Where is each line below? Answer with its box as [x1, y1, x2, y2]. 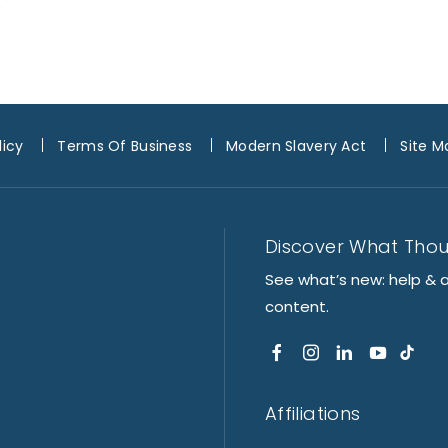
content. [265, 295, 329, 317]
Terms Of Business [57, 136, 193, 157]
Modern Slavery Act [226, 136, 367, 157]
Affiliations [265, 400, 361, 426]
